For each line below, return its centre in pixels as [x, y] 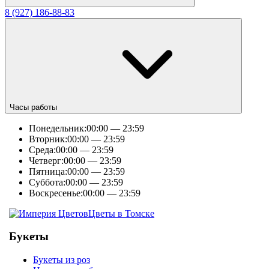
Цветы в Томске [121, 213]
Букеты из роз [62, 260]
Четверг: [46, 160]
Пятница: [48, 171]
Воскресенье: [56, 193]
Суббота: [47, 182]
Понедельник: [58, 128]
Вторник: [48, 139]
